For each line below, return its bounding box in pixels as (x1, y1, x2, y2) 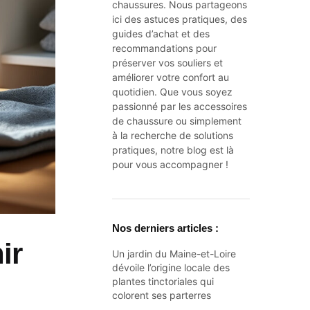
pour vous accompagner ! (112, 158, 229, 170)
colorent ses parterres (112, 289, 212, 301)
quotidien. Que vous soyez (112, 86, 233, 98)
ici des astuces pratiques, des (112, 13, 248, 25)
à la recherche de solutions (112, 129, 234, 141)
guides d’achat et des (112, 28, 210, 39)
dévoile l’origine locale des (112, 261, 230, 273)
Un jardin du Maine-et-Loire (112, 247, 237, 259)
